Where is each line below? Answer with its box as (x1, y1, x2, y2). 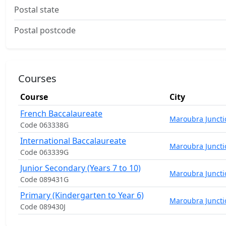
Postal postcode (14, 25, 76, 36)
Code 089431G (20, 175, 69, 184)
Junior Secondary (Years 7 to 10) (20, 162, 141, 174)
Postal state (14, 4, 59, 15)
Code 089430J (20, 202, 66, 211)
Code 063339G (20, 147, 69, 157)
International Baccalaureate (20, 135, 126, 146)
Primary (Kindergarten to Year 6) (20, 190, 144, 201)
